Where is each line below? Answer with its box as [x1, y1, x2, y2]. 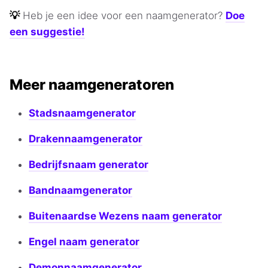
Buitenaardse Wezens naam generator [29, 210, 222, 223]
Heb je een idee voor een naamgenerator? [23, 10, 226, 22]
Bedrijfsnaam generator [29, 159, 148, 171]
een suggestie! [10, 26, 85, 38]
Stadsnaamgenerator [29, 107, 136, 120]
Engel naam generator [29, 236, 139, 248]
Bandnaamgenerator [29, 184, 132, 197]
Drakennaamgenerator [29, 133, 142, 145]
